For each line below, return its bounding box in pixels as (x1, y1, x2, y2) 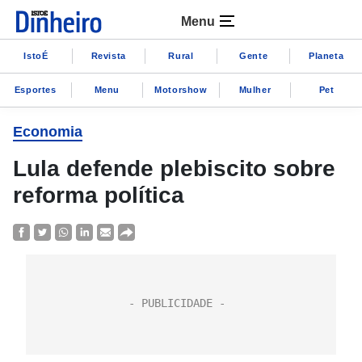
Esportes (14, 84, 57, 95)
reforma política (13, 183, 184, 208)
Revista (90, 50, 126, 61)
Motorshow (154, 84, 208, 95)
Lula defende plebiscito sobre (13, 156, 335, 181)
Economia (13, 124, 82, 140)
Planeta (308, 50, 344, 61)
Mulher (238, 84, 271, 95)
